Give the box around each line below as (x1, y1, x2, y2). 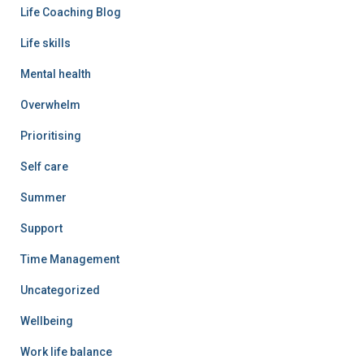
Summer (20, 190, 67, 204)
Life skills (20, 36, 71, 50)
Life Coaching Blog (20, 5, 121, 19)
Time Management (20, 252, 119, 266)
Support (20, 221, 63, 235)
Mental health (20, 67, 91, 80)
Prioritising (20, 128, 81, 142)
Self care (20, 159, 68, 173)
